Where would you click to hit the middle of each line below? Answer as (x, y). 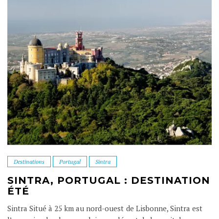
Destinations (29, 161)
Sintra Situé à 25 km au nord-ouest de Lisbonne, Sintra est (105, 208)
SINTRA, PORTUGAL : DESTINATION (109, 180)
